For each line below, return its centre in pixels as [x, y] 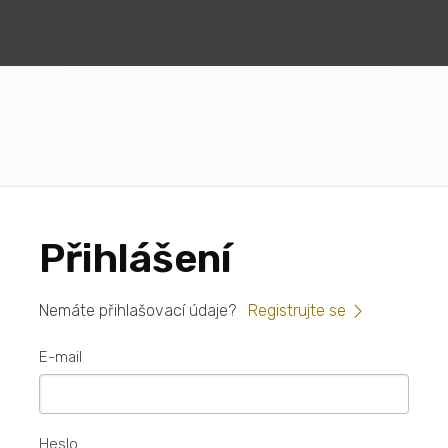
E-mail [60, 356]
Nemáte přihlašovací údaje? [137, 311]
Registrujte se [297, 311]
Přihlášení [135, 259]
